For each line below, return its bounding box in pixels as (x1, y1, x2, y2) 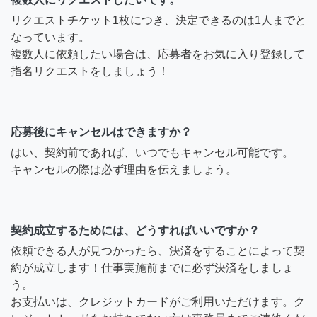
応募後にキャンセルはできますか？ (11, 126, 192, 139)
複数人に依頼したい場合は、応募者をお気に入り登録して (11, 48, 305, 61)
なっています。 (11, 31, 90, 44)
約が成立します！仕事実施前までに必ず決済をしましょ (11, 262, 294, 275)
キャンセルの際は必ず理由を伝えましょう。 (11, 163, 237, 176)
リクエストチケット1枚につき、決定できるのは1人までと (11, 14, 306, 27)
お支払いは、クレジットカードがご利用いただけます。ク (11, 296, 305, 309)
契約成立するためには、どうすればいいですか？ (11, 224, 260, 237)
